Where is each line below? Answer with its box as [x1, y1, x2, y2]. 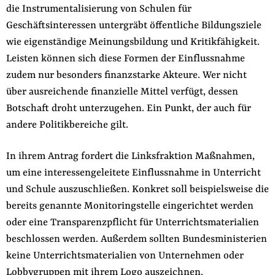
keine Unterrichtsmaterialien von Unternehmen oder [6, 250, 244, 261]
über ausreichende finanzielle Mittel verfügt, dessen [6, 86, 238, 98]
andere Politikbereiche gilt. [6, 119, 128, 131]
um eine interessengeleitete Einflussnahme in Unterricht [6, 167, 261, 179]
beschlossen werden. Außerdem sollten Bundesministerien [6, 233, 267, 245]
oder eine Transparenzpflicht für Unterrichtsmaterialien [6, 217, 259, 228]
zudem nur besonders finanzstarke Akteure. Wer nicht [6, 69, 247, 81]
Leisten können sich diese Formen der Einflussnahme [6, 53, 245, 64]
